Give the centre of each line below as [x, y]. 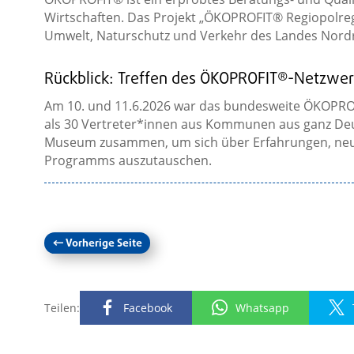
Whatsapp [262, 308]
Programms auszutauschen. [128, 161]
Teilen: [62, 308]
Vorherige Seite [104, 244]
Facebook [147, 308]
